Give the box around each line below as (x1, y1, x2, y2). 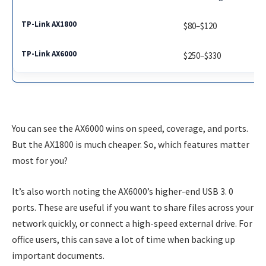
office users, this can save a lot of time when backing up (12, 233, 235, 245)
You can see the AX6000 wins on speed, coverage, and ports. (12, 122, 248, 135)
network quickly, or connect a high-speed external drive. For (12, 217, 252, 229)
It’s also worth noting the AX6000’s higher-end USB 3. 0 (12, 185, 233, 197)
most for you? (12, 154, 68, 167)
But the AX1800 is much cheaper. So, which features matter (12, 138, 249, 151)
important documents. (12, 249, 104, 261)
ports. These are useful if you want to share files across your (12, 201, 254, 213)
